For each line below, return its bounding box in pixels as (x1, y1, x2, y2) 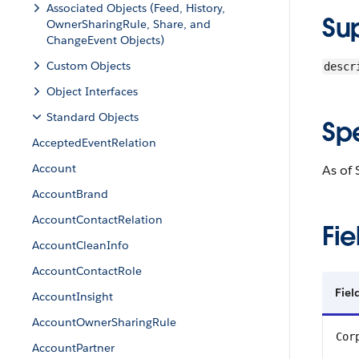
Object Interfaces (46, 84, 138, 99)
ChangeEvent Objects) (46, 33, 164, 47)
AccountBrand (32, 187, 108, 201)
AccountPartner (32, 341, 115, 355)
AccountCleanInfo (32, 238, 129, 252)
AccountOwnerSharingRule (32, 315, 176, 329)
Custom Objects (46, 58, 131, 73)
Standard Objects (46, 110, 139, 124)
